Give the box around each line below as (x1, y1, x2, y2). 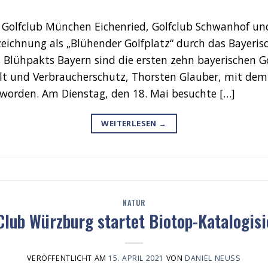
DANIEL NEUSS (185, 253, 236, 264)
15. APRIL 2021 (108, 253, 165, 264)
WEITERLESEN (101, 117, 159, 129)
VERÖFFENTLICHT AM (27, 253, 109, 264)
